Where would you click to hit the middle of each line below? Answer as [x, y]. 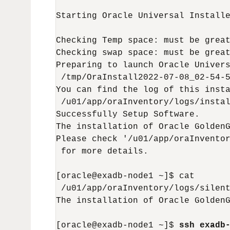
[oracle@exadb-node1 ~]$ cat [125, 176]
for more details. [102, 151]
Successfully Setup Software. [128, 114]
